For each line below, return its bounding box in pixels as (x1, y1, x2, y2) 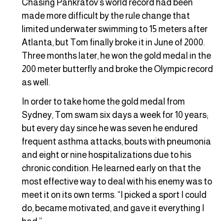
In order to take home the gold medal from (22, 97, 185, 107)
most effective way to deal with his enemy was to (22, 177, 212, 187)
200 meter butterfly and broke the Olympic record (22, 64, 213, 74)
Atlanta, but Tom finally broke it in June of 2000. (22, 37, 205, 47)
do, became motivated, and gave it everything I (22, 203, 204, 214)
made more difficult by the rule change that (22, 10, 190, 21)
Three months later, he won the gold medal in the (22, 50, 211, 61)
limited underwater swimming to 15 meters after (22, 24, 208, 34)
